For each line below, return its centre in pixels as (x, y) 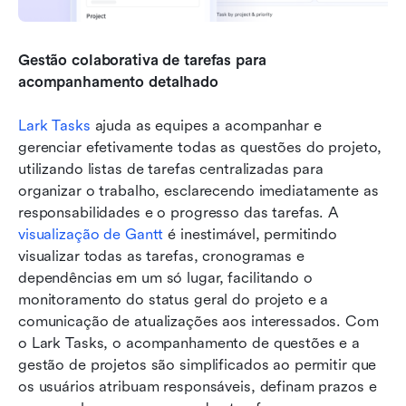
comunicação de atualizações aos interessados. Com (198, 322)
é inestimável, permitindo (250, 235)
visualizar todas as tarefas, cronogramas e (161, 256)
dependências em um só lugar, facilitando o (165, 278)
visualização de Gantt (91, 235)
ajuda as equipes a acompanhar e (206, 126)
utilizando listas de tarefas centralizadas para (171, 169)
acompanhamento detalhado (118, 82)
